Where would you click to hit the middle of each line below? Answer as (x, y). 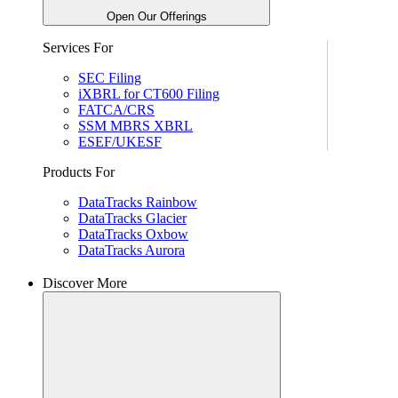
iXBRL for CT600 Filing (149, 94)
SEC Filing (110, 78)
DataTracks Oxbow (133, 235)
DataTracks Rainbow (138, 203)
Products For (79, 172)
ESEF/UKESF (120, 142)
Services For (78, 48)
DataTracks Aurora (131, 251)
